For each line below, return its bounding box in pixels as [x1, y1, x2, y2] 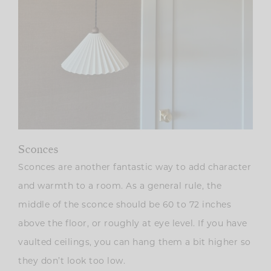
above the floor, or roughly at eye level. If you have [18, 217, 247, 229]
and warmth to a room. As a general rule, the [18, 180, 221, 191]
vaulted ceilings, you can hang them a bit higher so [18, 236, 251, 247]
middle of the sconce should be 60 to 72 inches [18, 198, 231, 210]
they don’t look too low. [18, 255, 125, 266]
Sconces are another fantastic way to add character [18, 161, 251, 172]
